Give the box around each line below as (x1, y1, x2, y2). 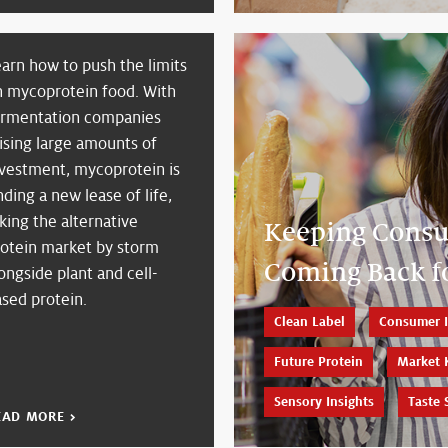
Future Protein (274, 354, 363, 371)
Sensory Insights (274, 394, 374, 411)
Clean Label (274, 314, 345, 331)
